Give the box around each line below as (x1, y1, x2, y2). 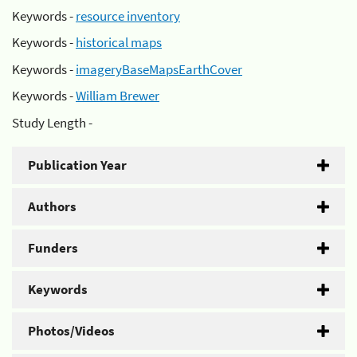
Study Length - (12, 113, 92, 131)
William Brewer (76, 87, 159, 104)
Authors (28, 197, 76, 215)
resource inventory (76, 6, 180, 25)
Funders (28, 238, 78, 257)
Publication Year (28, 155, 127, 174)
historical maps (76, 33, 162, 51)
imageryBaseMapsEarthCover (76, 60, 242, 78)
